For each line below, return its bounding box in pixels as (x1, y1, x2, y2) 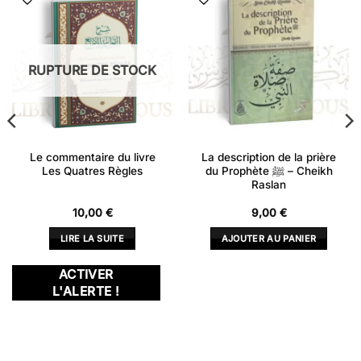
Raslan (251, 178, 286, 192)
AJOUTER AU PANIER (221, 233, 317, 245)
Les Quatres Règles (42, 164, 143, 178)
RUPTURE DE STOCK (28, 62, 156, 79)
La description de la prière (201, 151, 336, 164)
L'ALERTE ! (52, 284, 120, 300)
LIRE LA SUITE (60, 233, 125, 245)
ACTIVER (58, 267, 114, 283)
